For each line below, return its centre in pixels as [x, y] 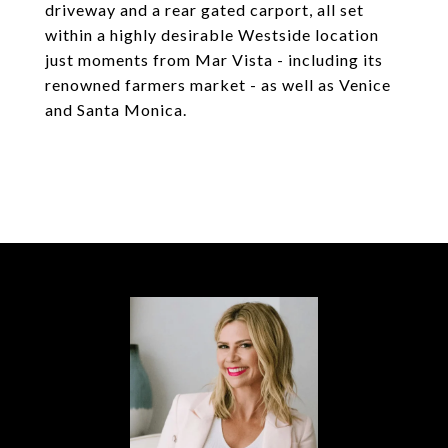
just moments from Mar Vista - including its [214, 59]
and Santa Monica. [116, 109]
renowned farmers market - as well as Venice [218, 84]
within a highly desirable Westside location [212, 34]
